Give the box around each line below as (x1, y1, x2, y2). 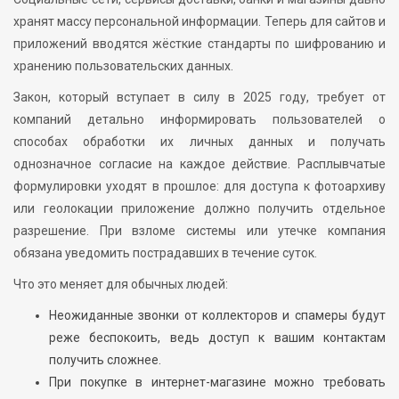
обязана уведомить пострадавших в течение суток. (13, 245, 317, 260)
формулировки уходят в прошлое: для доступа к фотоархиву (13, 178, 386, 193)
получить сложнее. (49, 352, 161, 367)
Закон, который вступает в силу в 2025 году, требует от (13, 89, 386, 104)
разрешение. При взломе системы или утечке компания (13, 223, 386, 238)
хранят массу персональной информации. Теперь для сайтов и (13, 13, 386, 28)
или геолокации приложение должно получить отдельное (13, 200, 386, 216)
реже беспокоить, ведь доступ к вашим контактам (49, 330, 386, 345)
